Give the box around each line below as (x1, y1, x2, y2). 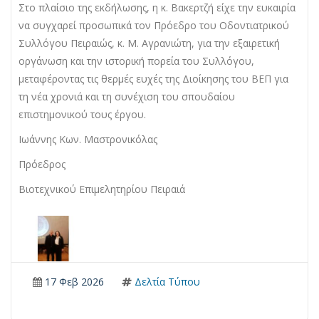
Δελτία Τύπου (132, 275, 200, 289)
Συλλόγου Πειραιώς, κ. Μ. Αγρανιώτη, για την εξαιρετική (19, 36, 280, 51)
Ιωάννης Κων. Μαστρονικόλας (19, 132, 157, 147)
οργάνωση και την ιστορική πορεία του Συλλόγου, (19, 54, 254, 68)
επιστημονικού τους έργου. (19, 108, 146, 122)
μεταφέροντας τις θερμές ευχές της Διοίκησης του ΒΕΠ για (19, 72, 288, 86)
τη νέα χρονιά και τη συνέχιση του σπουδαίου (19, 90, 235, 104)
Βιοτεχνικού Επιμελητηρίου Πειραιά (19, 182, 185, 197)
